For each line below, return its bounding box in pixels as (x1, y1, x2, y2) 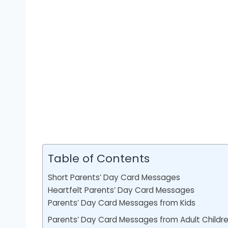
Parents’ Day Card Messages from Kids (48, 197, 195, 209)
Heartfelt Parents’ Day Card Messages (48, 185, 194, 196)
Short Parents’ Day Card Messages (48, 172, 180, 183)
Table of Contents (48, 151, 150, 167)
